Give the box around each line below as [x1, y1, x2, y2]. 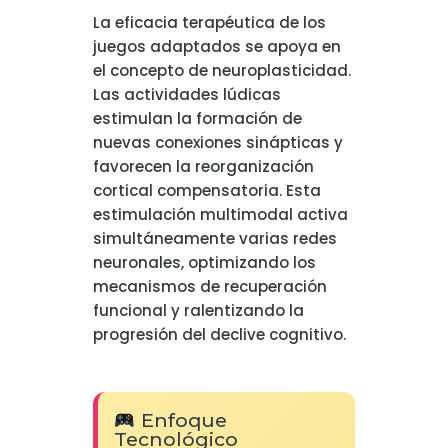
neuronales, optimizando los [92, 252, 316, 273]
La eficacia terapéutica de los [92, 12, 326, 33]
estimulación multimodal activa [92, 204, 348, 225]
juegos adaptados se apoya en [92, 36, 341, 57]
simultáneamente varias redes [92, 228, 337, 249]
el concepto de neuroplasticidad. [92, 60, 351, 81]
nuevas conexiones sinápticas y [92, 132, 343, 153]
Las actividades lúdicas [92, 84, 281, 105]
